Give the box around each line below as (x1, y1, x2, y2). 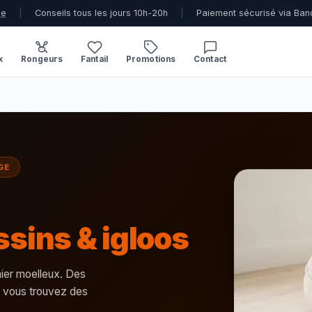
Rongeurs (21, 54, 63, 64)
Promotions (125, 54, 176, 64)
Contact (194, 54, 226, 64)
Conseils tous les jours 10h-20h (34, 8, 168, 18)
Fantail (81, 54, 108, 64)
